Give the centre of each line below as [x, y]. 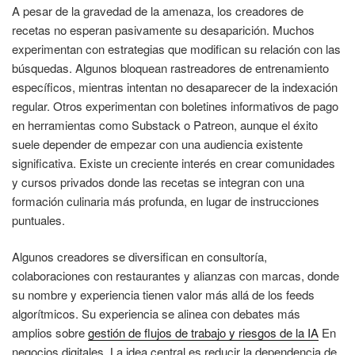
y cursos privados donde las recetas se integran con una [158, 181]
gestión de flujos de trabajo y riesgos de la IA [203, 333]
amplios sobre [50, 333]
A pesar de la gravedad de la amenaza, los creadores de [158, 10]
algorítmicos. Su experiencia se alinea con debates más [156, 314]
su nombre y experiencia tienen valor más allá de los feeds [163, 295]
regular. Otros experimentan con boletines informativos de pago [175, 105]
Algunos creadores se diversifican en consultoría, [139, 257]
